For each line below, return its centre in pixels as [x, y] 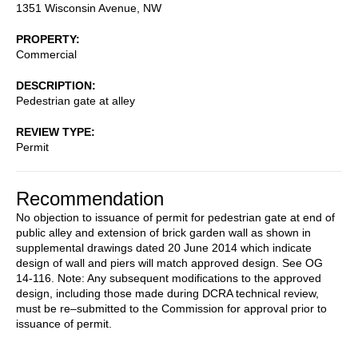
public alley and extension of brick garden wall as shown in [163, 232]
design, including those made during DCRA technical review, [167, 293]
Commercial [46, 54]
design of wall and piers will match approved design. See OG [169, 263]
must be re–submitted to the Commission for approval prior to [171, 308]
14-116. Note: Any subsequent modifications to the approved [169, 278]
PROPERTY [46, 39]
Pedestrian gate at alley [76, 100]
